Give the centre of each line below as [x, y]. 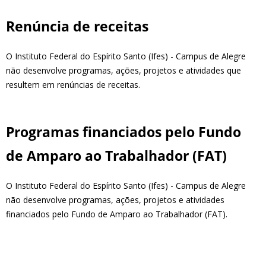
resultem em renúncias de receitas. [73, 84]
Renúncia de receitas [77, 26]
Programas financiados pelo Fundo [123, 132]
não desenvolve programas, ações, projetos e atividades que [123, 70]
